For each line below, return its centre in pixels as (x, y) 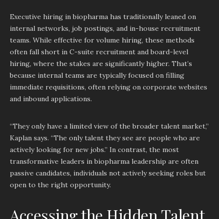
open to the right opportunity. (60, 185)
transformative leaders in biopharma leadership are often (104, 161)
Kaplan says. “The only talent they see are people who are (105, 138)
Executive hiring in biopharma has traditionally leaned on (103, 17)
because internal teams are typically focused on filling (97, 75)
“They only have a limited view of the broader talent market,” (109, 126)
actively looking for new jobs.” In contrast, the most (94, 150)
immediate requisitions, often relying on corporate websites (109, 87)
